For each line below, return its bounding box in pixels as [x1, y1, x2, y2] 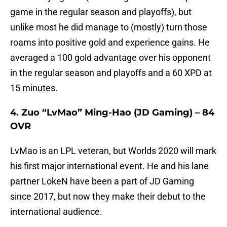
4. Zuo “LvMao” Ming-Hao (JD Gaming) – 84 [10, 107, 214, 119]
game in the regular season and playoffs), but [10, 7, 192, 18]
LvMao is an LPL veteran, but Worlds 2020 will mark [10, 145, 216, 157]
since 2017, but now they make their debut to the [10, 191, 206, 202]
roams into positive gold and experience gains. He [10, 37, 210, 48]
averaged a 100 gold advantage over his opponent [10, 52, 211, 63]
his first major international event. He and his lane [10, 161, 209, 172]
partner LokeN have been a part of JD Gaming [10, 176, 194, 187]
